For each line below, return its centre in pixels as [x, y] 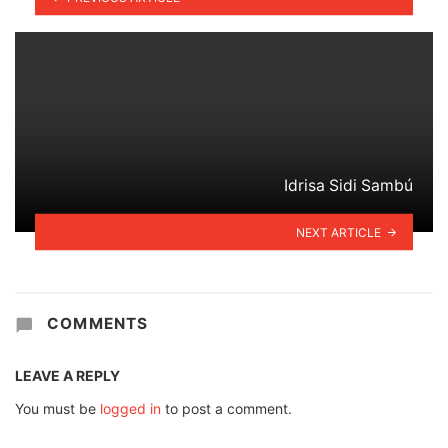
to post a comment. [226, 409]
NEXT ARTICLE [339, 232]
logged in [130, 409]
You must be [57, 409]
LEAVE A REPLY [67, 376]
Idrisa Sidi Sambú [348, 185]
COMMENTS [95, 323]
